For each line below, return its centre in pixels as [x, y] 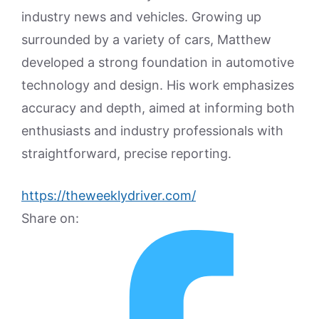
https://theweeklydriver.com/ [109, 195]
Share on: [50, 218]
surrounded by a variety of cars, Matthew [146, 40]
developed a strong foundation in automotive [158, 62]
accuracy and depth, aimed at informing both [158, 108]
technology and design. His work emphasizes [158, 85]
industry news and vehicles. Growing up [141, 17]
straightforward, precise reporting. [126, 153]
